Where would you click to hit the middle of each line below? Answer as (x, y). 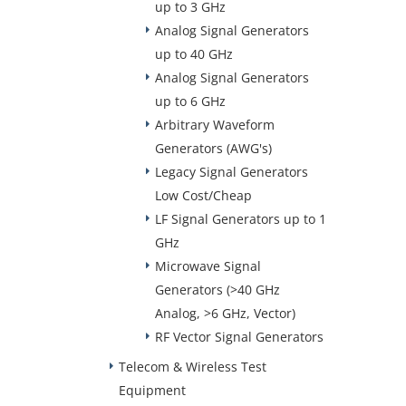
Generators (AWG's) (213, 148)
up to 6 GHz (190, 101)
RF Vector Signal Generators (239, 337)
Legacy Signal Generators (232, 172)
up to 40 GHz (194, 54)
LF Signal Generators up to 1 (241, 219)
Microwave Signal (208, 266)
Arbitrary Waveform (215, 125)
